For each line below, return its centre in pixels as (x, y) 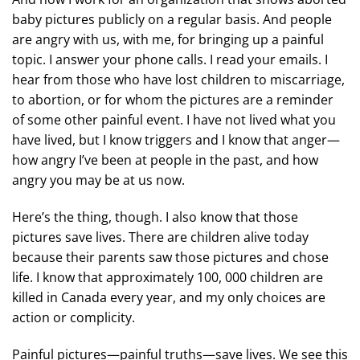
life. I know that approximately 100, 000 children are (168, 277)
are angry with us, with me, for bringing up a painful (168, 40)
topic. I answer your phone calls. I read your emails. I (170, 60)
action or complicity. (74, 317)
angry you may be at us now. (98, 180)
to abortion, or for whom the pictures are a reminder (173, 100)
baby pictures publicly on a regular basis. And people (172, 20)
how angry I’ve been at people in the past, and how (165, 160)
